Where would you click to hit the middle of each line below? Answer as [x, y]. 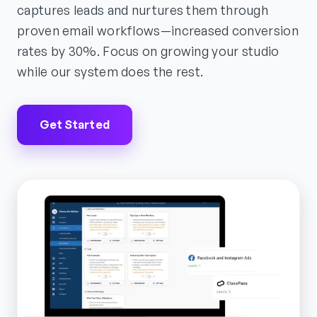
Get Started [75, 125]
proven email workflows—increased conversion [158, 31]
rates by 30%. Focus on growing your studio [148, 51]
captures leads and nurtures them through [143, 10]
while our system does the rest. [110, 72]
